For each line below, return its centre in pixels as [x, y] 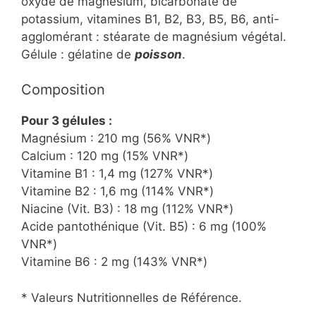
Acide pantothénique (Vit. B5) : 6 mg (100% [144, 227]
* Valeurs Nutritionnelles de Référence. [132, 297]
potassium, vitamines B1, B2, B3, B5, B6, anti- [150, 19]
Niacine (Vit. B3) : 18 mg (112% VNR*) [127, 209]
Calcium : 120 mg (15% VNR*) [105, 156]
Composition [63, 90]
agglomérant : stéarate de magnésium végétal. [154, 36]
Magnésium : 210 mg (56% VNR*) [116, 139]
